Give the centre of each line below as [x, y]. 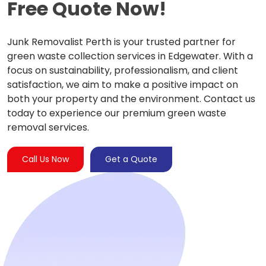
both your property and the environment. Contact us [131, 99]
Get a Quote [131, 159]
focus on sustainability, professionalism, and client [123, 70]
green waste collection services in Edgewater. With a [130, 56]
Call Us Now [45, 159]
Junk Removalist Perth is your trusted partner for [121, 42]
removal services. [48, 127]
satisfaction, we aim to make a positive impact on [123, 84]
